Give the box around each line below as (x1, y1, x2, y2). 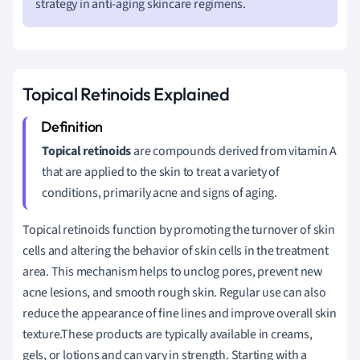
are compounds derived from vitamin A (131, 141, 337, 160)
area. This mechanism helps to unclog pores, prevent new (22, 262, 323, 280)
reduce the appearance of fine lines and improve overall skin (22, 304, 337, 322)
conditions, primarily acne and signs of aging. (42, 183, 277, 202)
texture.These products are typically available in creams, (22, 325, 313, 343)
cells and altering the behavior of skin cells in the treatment (22, 241, 329, 260)
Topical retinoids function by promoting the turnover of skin (22, 220, 335, 239)
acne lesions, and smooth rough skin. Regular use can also (22, 283, 326, 301)
